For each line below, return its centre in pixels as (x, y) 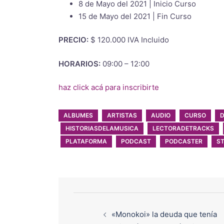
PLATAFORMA (86, 141)
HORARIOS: (79, 63)
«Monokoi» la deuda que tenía (164, 214)
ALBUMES (78, 115)
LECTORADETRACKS (183, 128)
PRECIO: (73, 40)
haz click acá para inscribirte (109, 87)
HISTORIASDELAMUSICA (102, 128)
